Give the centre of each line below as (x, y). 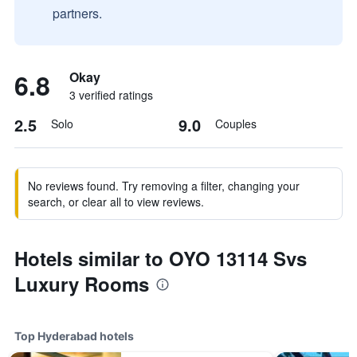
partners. (77, 13)
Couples (236, 124)
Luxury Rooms (82, 284)
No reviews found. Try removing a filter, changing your (164, 186)
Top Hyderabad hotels (74, 336)
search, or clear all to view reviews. (116, 202)
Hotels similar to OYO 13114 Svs (161, 258)
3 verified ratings (111, 95)
